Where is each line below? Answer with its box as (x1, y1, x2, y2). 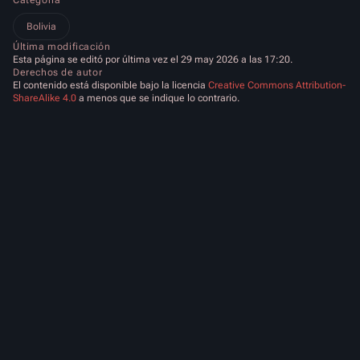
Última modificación (13, 41, 111, 53)
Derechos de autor (13, 67, 103, 79)
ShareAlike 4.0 (13, 92, 76, 104)
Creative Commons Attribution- (208, 80, 346, 92)
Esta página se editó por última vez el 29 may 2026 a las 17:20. (13, 54, 292, 66)
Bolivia (27, 21, 56, 33)
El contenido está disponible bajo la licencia (13, 80, 208, 92)
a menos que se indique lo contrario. (76, 92, 239, 104)
